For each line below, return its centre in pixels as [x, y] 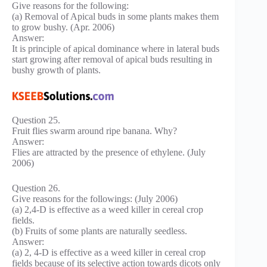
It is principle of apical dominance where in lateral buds [116, 49]
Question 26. [36, 188]
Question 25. [36, 120]
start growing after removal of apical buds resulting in [112, 60]
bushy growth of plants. [56, 70]
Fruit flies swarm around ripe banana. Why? [94, 131]
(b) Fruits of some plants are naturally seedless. [100, 231]
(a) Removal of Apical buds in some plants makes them [115, 17]
